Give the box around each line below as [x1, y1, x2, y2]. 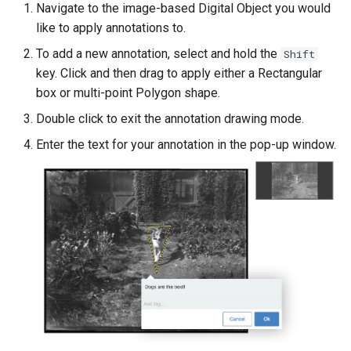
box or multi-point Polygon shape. [36, 85, 220, 100]
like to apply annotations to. [36, 20, 186, 35]
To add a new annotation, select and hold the [36, 45, 280, 61]
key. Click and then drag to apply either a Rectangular [36, 65, 322, 81]
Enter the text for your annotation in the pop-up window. [36, 136, 336, 152]
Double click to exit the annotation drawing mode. [36, 110, 304, 126]
